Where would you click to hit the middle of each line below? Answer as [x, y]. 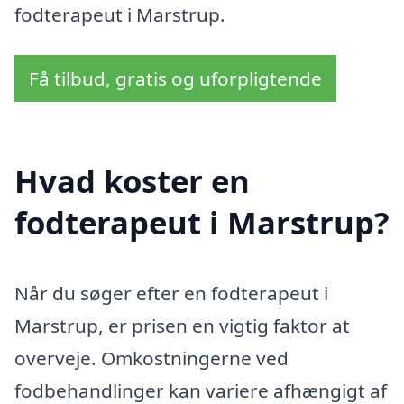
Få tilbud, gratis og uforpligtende [175, 79]
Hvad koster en [132, 180]
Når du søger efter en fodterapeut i [171, 293]
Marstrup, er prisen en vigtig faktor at [182, 325]
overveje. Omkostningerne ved [151, 358]
